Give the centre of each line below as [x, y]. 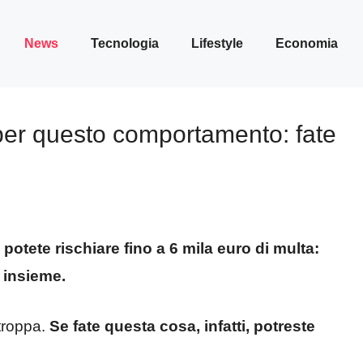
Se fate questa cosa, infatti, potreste [182, 327]
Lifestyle [217, 43]
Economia [307, 43]
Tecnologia [125, 43]
